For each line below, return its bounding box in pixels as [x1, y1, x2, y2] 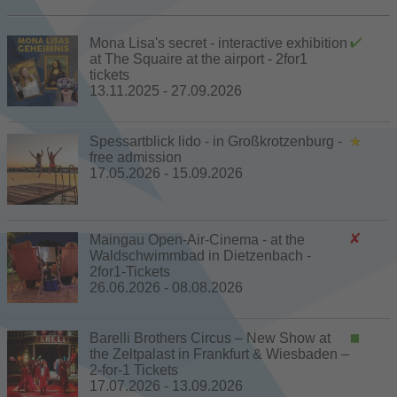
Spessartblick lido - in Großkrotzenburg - [90, 133, 342, 149]
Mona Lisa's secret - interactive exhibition [90, 35, 347, 51]
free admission [90, 149, 182, 165]
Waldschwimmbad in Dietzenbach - [90, 247, 311, 263]
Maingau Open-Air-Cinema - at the [90, 231, 305, 247]
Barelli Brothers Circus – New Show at [90, 330, 331, 346]
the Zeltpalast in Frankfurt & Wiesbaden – [90, 346, 349, 362]
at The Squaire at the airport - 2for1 [90, 51, 307, 66]
